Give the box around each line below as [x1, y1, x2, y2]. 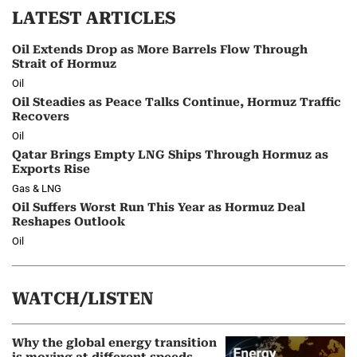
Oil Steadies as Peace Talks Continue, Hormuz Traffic [12, 95, 341, 109]
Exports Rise [12, 162, 90, 176]
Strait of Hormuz [12, 57, 116, 71]
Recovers [12, 109, 69, 124]
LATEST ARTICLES [12, 7, 176, 28]
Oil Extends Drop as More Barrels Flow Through [12, 42, 308, 57]
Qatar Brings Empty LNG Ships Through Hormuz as [12, 147, 328, 162]
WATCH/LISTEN [12, 288, 154, 309]
